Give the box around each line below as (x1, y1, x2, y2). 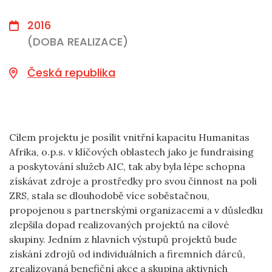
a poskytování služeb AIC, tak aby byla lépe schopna (9, 160, 245, 172)
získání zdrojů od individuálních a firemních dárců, (9, 248, 245, 260)
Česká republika (27, 65, 115, 80)
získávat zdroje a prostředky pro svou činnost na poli (9, 175, 257, 187)
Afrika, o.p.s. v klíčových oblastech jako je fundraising (9, 146, 254, 158)
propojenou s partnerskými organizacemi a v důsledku (9, 204, 263, 216)
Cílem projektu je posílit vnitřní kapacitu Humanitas (9, 131, 250, 143)
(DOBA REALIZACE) (27, 34, 128, 49)
